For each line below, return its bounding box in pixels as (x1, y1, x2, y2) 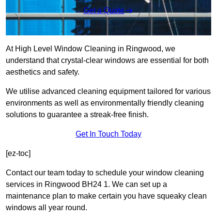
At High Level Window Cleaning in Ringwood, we (6, 45, 175, 53)
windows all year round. (6, 203, 87, 212)
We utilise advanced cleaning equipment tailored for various (6, 87, 211, 96)
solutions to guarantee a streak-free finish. (6, 110, 149, 119)
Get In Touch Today (76, 130, 141, 139)
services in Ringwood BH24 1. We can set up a (6, 180, 167, 189)
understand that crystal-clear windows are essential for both (6, 56, 209, 65)
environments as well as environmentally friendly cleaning (6, 99, 204, 108)
